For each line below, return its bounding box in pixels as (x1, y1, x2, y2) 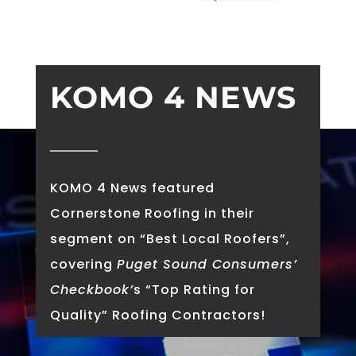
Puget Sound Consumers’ (116, 254, 297, 273)
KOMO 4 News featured (49, 178, 215, 197)
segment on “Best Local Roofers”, (49, 229, 290, 248)
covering (49, 254, 117, 273)
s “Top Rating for (133, 280, 255, 299)
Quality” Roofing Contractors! (49, 305, 265, 324)
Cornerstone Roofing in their (49, 203, 254, 222)
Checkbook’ (49, 280, 133, 299)
